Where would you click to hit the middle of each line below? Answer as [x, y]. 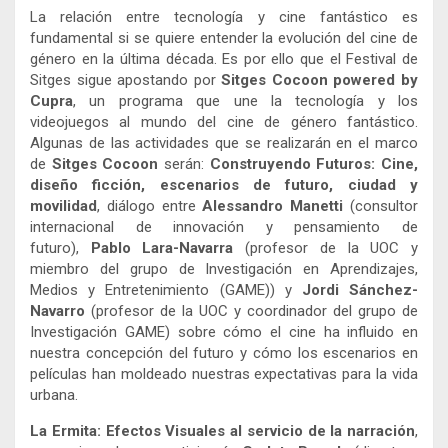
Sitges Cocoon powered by [320, 79]
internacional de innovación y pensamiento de [224, 226]
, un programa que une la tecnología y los [245, 100]
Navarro [57, 310]
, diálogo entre [150, 205]
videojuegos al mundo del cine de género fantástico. [224, 121]
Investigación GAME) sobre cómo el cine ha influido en [224, 331]
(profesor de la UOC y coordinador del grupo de [251, 310]
